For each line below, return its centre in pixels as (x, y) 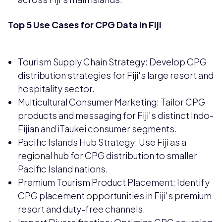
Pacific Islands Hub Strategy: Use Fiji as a (102, 142)
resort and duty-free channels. (82, 209)
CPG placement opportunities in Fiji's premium (115, 196)
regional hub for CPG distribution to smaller (108, 156)
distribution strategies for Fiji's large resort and (116, 75)
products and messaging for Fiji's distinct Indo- (116, 115)
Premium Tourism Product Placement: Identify (114, 182)
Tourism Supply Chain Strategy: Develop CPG (112, 62)
